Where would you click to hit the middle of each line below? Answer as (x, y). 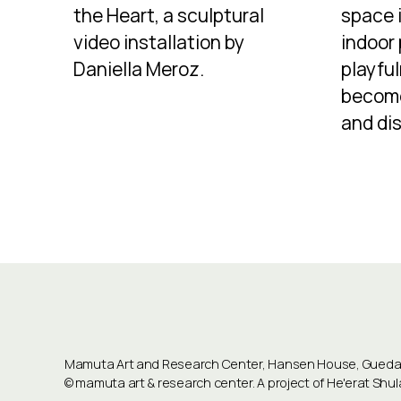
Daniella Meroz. (139, 69)
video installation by (159, 43)
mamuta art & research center (164, 382)
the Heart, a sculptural (169, 16)
